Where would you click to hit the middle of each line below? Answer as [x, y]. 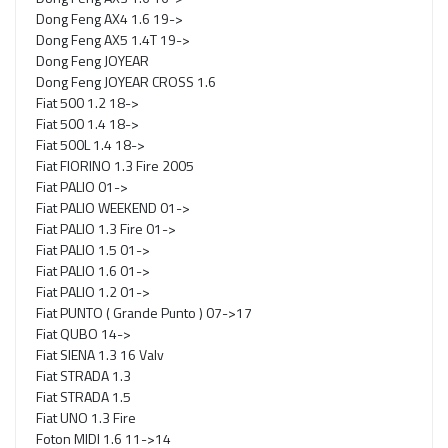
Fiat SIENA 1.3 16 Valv [100, 355]
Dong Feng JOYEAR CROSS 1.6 [126, 82]
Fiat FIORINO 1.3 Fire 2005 [115, 166]
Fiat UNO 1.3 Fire [86, 418]
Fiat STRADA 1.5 [83, 397]
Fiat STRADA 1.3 [83, 376]
